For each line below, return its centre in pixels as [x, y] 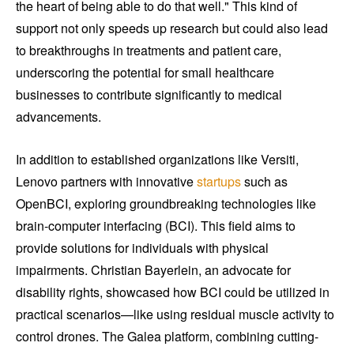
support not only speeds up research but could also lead [172, 28]
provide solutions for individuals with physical [142, 248]
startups [219, 182]
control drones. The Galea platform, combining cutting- [167, 337]
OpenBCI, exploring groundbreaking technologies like [166, 204]
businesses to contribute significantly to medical [149, 95]
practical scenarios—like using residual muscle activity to [175, 314]
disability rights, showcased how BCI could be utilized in [173, 292]
